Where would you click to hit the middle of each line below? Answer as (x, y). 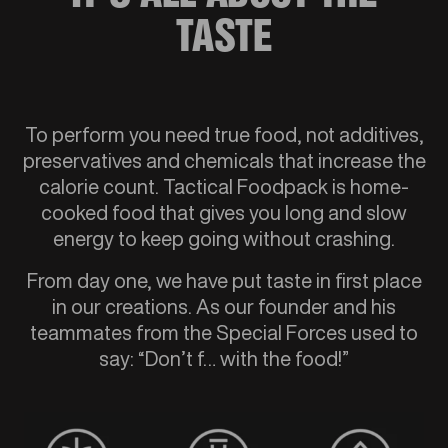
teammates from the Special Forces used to (224, 332)
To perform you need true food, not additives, (224, 134)
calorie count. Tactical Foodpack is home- (224, 186)
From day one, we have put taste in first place (224, 280)
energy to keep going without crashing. (224, 238)
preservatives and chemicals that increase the (224, 160)
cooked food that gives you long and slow (224, 212)
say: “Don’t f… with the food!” (224, 358)
